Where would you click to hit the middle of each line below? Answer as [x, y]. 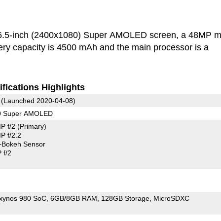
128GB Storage [125, 198]
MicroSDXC [171, 198]
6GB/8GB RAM [74, 198]
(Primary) [32, 126]
